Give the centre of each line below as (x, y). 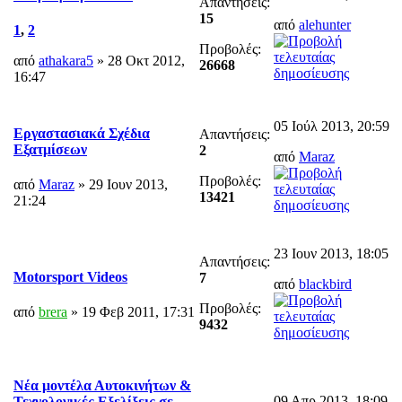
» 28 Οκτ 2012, (139, 61)
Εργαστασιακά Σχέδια (82, 134)
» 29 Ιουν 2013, (121, 185)
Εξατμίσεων (50, 150)
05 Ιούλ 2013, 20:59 (332, 126)
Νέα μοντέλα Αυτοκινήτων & (102, 386)
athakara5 (66, 61)
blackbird (325, 284)
